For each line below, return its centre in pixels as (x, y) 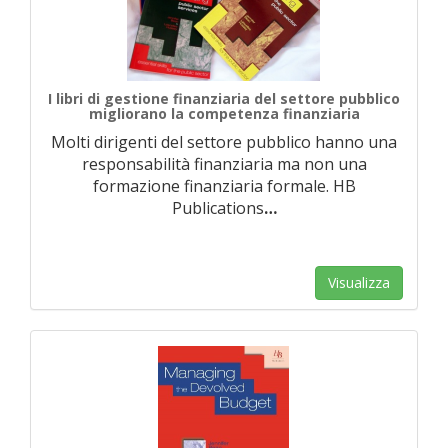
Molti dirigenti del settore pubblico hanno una (224, 142)
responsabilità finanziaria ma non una (224, 164)
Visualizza (359, 282)
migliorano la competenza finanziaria (224, 113)
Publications (217, 208)
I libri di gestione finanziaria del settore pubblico (224, 98)
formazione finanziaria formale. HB (224, 186)
